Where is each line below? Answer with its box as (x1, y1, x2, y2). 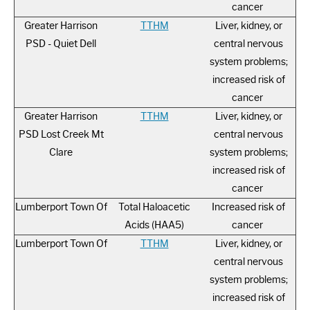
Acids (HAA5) (125, 219, 184, 232)
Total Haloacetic (118, 201, 190, 214)
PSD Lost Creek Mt (18, 129, 104, 141)
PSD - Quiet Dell (26, 38, 96, 51)
